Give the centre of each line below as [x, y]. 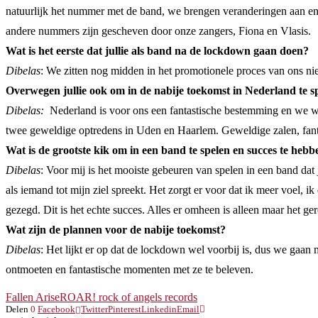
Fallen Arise [33, 297]
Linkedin [159, 309]
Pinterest [125, 309]
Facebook [56, 309]
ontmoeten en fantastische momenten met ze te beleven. [130, 269]
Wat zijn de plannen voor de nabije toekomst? [116, 230]
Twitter [94, 309]
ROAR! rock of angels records [128, 297]
